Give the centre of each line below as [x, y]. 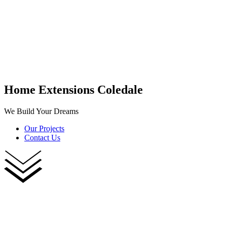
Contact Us [42, 137]
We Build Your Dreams [41, 111]
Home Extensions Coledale [73, 89]
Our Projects [44, 128]
